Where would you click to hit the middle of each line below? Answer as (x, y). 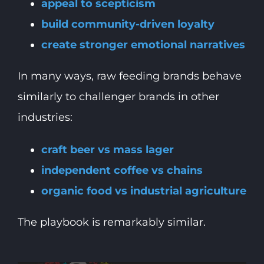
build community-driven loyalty (128, 24)
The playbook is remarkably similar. (111, 222)
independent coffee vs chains (122, 171)
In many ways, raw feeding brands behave (129, 76)
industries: (45, 118)
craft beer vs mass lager (107, 150)
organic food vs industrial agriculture (143, 191)
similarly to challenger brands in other (118, 97)
